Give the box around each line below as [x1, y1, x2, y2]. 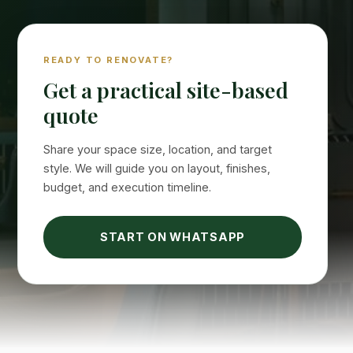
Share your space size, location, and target [43, 142, 272, 156]
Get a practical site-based [43, 75, 288, 104]
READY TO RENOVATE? [43, 54, 174, 65]
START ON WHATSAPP [99, 229, 246, 243]
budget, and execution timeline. [43, 180, 211, 194]
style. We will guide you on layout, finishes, [43, 161, 270, 175]
